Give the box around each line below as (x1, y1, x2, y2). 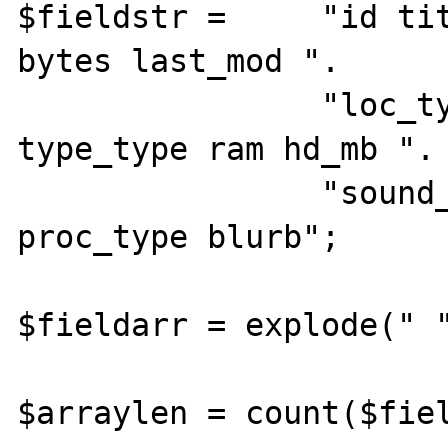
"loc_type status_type (17, 86, 322, 123)
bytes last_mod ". (17, 42, 341, 79)
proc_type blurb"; (17, 218, 341, 255)
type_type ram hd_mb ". (17, 130, 436, 167)
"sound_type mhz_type (17, 174, 322, 211)
